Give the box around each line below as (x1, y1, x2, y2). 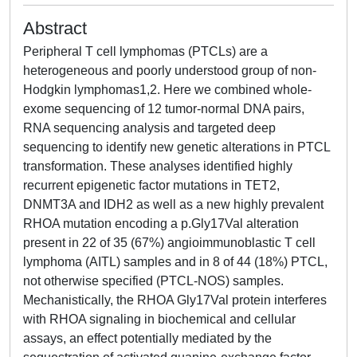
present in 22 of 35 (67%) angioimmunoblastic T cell (23, 236, 316, 249)
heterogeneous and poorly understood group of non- (23, 64, 316, 77)
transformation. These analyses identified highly (23, 159, 292, 173)
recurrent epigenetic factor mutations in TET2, (23, 178, 280, 192)
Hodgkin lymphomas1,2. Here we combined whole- (23, 83, 312, 96)
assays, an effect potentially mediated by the (23, 331, 272, 345)
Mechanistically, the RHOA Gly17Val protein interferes (23, 293, 327, 307)
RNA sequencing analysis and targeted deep (23, 121, 276, 135)
